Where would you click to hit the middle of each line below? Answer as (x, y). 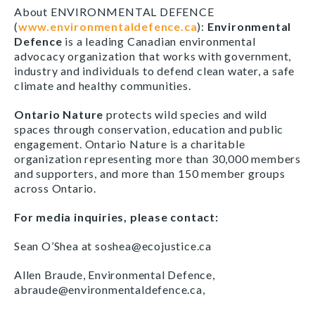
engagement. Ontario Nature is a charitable (130, 144)
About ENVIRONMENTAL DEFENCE (114, 12)
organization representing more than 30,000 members (157, 159)
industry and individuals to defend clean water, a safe (155, 71)
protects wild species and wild (186, 114)
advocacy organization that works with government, (153, 56)
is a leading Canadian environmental (159, 41)
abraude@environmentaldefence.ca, (110, 289)
